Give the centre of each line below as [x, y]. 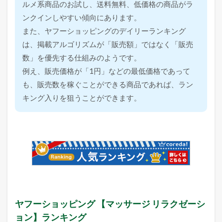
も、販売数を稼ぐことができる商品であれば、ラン [108, 84]
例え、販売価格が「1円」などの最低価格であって [107, 71]
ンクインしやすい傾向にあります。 [82, 17]
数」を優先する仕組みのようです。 [82, 57]
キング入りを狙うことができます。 [82, 97]
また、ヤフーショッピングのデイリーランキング [104, 30]
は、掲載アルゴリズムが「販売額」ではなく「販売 [108, 44]
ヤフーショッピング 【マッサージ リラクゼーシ [110, 204]
